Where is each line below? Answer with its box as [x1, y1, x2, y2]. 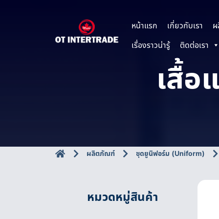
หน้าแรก [131, 20, 157, 31]
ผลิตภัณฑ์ [87, 149, 115, 158]
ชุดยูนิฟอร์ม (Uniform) [136, 149, 205, 158]
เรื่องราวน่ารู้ [131, 40, 170, 50]
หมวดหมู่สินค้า [87, 188, 158, 204]
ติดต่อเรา [179, 40, 209, 50]
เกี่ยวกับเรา [167, 20, 203, 31]
